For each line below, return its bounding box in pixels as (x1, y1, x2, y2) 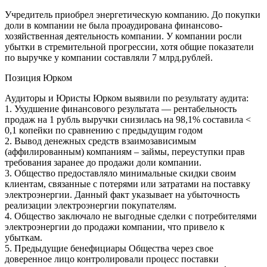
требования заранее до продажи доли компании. (5, 157, 201, 167)
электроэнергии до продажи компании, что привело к (5, 221, 225, 232)
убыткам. (5, 232, 42, 243)
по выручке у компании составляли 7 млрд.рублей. (5, 52, 213, 63)
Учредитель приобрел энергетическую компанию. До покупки (5, 9, 260, 20)
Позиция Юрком (5, 72, 72, 83)
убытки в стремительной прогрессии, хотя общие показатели (5, 41, 254, 52)
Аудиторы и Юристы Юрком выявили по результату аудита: (5, 92, 249, 103)
